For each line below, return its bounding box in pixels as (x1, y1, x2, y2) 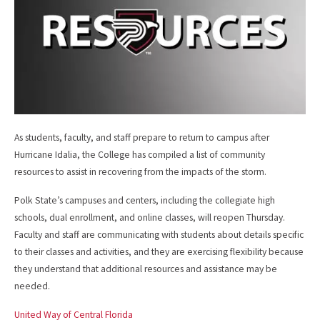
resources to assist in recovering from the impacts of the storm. (14, 165, 266, 178)
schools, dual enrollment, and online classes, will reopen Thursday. (14, 211, 285, 224)
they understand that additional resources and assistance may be (14, 263, 277, 276)
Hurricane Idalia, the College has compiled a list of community (14, 148, 265, 161)
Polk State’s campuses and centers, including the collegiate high (14, 194, 275, 207)
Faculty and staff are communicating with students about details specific (14, 229, 304, 241)
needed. (14, 280, 50, 293)
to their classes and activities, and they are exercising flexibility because (14, 246, 304, 259)
